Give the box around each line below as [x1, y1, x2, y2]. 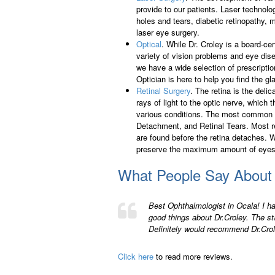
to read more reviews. [153, 250, 233, 262]
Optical [136, 38, 161, 50]
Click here [118, 250, 153, 262]
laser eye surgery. [136, 26, 199, 39]
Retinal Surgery [136, 85, 190, 97]
